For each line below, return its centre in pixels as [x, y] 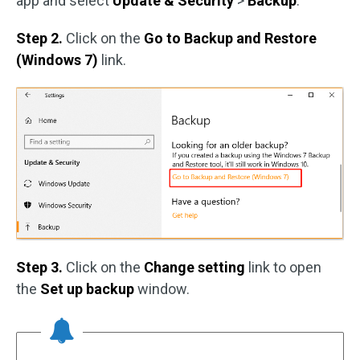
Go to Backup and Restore [230, 38]
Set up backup [89, 288]
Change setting [196, 267]
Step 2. [41, 38]
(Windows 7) [59, 59]
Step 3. [41, 267]
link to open [285, 267]
